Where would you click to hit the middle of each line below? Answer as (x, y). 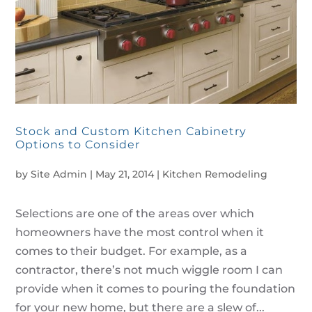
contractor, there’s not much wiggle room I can (149, 270)
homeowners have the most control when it (140, 232)
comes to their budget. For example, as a (132, 251)
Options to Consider (78, 144)
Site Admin (59, 174)
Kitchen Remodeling (215, 174)
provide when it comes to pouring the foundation (156, 288)
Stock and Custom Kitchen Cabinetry (131, 131)
